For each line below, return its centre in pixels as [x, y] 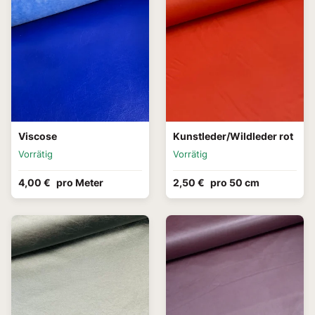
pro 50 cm [235, 183]
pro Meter [80, 183]
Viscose [38, 136]
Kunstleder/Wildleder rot [233, 136]
